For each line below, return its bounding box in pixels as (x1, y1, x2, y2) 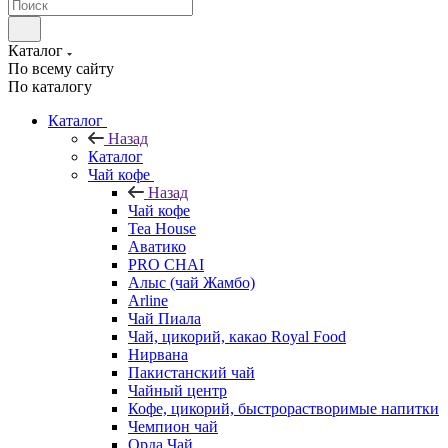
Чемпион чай (128, 418, 218, 435)
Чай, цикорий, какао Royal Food (128, 328, 346, 345)
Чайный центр (128, 382, 227, 399)
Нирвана (128, 346, 188, 363)
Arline (128, 292, 168, 309)
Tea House (128, 220, 196, 237)
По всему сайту (8, 60, 114, 77)
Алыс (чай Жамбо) (128, 274, 255, 291)
